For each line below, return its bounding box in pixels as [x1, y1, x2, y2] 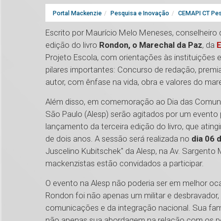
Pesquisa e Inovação [110, 9, 169, 17]
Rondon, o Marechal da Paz [99, 40, 202, 50]
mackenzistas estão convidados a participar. [45, 158, 204, 169]
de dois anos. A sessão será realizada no [45, 134, 191, 144]
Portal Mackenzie [53, 9, 102, 17]
